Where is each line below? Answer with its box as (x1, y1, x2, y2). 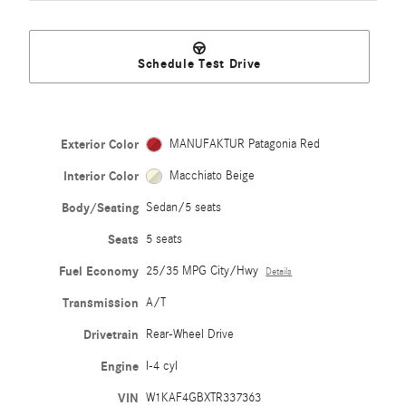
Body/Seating (62, 200, 140, 217)
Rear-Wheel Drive (146, 327, 235, 343)
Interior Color (63, 169, 140, 185)
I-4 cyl (146, 359, 179, 374)
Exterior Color (61, 137, 140, 153)
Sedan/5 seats (146, 200, 222, 216)
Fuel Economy (59, 264, 140, 280)
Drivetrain (83, 327, 140, 343)
